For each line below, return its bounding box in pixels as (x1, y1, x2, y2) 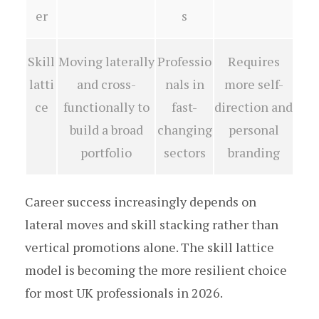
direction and (214, 98, 293, 115)
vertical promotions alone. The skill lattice (25, 238, 274, 256)
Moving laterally (58, 52, 155, 70)
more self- (224, 75, 283, 93)
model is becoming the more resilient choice (25, 261, 287, 278)
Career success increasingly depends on (25, 192, 256, 210)
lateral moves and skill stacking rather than (25, 215, 278, 233)
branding (227, 143, 280, 161)
